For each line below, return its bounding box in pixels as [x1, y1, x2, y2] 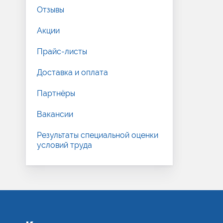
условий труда [37, 140, 92, 150]
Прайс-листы [37, 47, 87, 56]
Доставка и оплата [37, 68, 108, 77]
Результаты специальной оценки [37, 130, 158, 140]
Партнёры [37, 89, 75, 98]
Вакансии [37, 110, 73, 119]
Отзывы [37, 5, 64, 14]
